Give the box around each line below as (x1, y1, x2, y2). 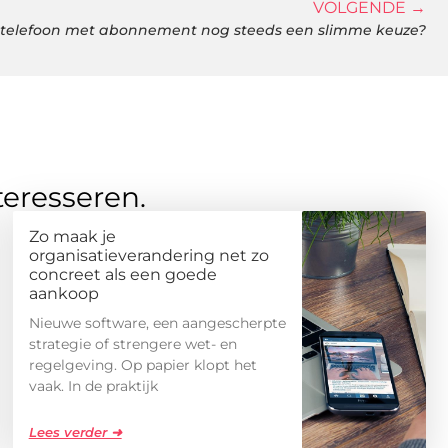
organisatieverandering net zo (28, 246, 269, 266)
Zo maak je (28, 227, 116, 247)
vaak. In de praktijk (28, 377, 158, 396)
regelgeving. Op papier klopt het (28, 356, 257, 375)
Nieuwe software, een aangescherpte (28, 314, 286, 333)
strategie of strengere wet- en (28, 335, 237, 354)
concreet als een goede (28, 265, 217, 285)
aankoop (28, 284, 99, 304)
